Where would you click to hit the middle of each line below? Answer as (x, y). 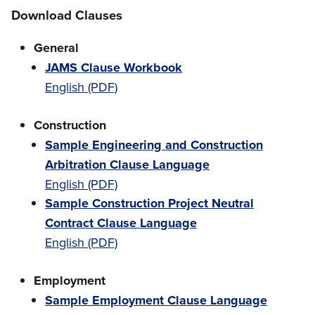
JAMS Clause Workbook (114, 67)
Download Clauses (67, 15)
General (56, 48)
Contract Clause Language (121, 223)
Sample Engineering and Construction (154, 145)
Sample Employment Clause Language (156, 300)
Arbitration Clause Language (127, 165)
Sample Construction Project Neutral (149, 203)
